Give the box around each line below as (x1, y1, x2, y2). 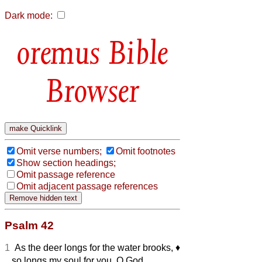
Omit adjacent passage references (16, 181, 158, 191)
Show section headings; (16, 157, 116, 168)
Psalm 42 (5, 219, 54, 232)
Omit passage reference (16, 169, 115, 180)
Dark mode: (5, 11, 53, 20)
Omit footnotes (116, 146, 175, 156)
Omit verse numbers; (16, 146, 102, 156)
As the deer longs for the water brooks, (10, 242, 175, 253)
